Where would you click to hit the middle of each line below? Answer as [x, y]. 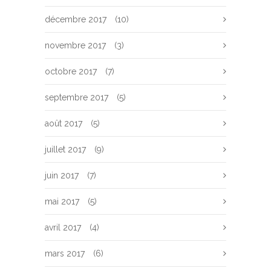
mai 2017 [62, 201]
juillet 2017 [65, 149]
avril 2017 [63, 227]
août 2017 [64, 123]
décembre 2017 [76, 19]
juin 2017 [62, 175]
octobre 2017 [71, 71]
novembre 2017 [75, 45]
